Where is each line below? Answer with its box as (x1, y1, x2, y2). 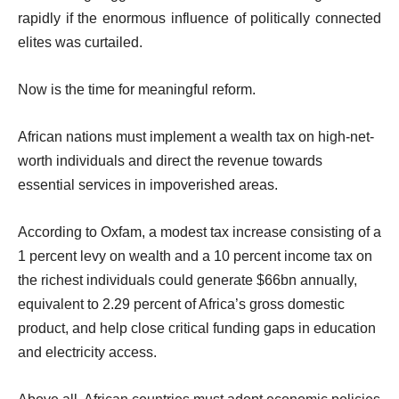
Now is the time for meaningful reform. (18, 81, 256, 97)
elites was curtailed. (18, 34, 142, 50)
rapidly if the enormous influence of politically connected (18, 10, 381, 26)
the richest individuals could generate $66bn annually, (18, 272, 357, 288)
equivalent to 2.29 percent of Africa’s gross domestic (18, 296, 345, 312)
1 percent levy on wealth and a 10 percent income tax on (18, 248, 372, 264)
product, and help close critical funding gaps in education (18, 320, 376, 336)
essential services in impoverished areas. (18, 176, 278, 192)
